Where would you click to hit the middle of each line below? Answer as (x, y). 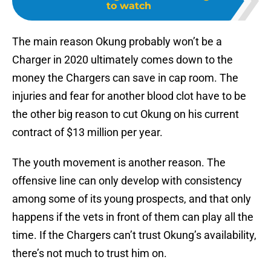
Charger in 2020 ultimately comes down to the (122, 60)
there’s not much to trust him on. (90, 253)
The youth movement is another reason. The (119, 163)
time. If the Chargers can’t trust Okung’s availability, (134, 235)
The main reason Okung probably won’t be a (117, 42)
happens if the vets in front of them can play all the (133, 217)
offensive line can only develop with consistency (127, 181)
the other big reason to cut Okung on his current (126, 114)
